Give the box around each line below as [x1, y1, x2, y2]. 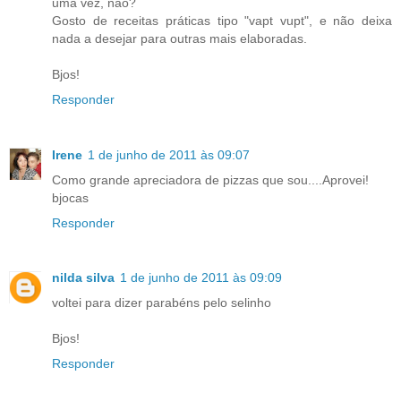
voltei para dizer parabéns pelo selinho [52, 295, 271, 311]
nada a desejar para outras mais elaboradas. [52, 30, 307, 46]
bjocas [52, 190, 89, 205]
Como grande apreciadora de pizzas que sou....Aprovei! [52, 172, 369, 187]
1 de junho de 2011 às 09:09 [120, 270, 282, 286]
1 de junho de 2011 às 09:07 [88, 147, 250, 162]
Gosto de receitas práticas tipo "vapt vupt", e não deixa [52, 13, 392, 28]
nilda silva [52, 270, 115, 286]
